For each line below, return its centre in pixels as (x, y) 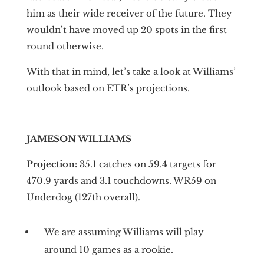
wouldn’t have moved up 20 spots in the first (126, 29)
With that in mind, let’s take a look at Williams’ (131, 71)
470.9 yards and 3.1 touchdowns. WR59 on (121, 180)
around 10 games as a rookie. (108, 249)
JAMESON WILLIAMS (79, 138)
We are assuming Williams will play (124, 232)
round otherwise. (65, 46)
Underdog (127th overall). (83, 197)
